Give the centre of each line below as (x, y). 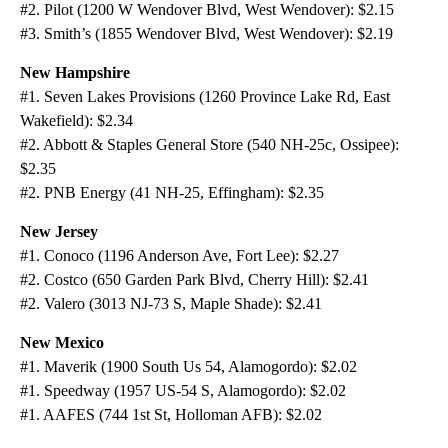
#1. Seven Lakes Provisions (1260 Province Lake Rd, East (205, 97)
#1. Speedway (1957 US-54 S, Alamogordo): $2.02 (183, 391)
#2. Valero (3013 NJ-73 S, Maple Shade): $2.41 (171, 304)
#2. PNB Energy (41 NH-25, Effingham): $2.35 (172, 193)
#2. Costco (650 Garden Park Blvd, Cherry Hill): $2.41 (194, 280)
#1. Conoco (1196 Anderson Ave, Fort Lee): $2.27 (179, 256)
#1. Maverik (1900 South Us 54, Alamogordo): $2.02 (188, 367)
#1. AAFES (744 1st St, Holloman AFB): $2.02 (171, 415)
